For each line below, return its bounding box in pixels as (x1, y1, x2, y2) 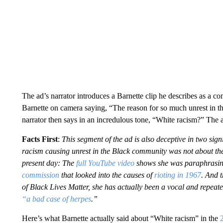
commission (21, 170, 59, 179)
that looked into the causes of (59, 170, 154, 179)
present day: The (21, 158, 76, 167)
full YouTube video (76, 158, 134, 167)
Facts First (21, 134, 58, 143)
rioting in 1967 (154, 170, 201, 179)
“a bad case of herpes (21, 194, 91, 203)
